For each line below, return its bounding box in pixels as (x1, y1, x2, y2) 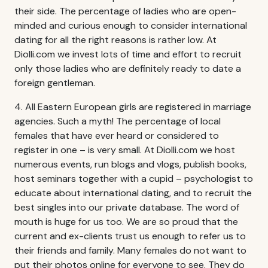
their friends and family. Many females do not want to (14, 243, 246, 257)
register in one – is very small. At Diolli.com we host (14, 143, 235, 156)
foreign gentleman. (14, 76, 95, 89)
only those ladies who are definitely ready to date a (14, 62, 241, 75)
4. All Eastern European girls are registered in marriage (14, 100, 251, 113)
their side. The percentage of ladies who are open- (14, 4, 236, 17)
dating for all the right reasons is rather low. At (14, 33, 217, 46)
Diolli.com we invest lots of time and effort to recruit (14, 47, 242, 60)
